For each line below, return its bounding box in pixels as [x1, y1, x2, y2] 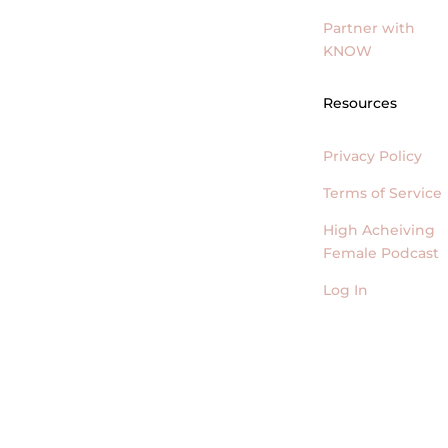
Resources [323, 94, 398, 113]
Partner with [323, 18, 416, 37]
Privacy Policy [323, 147, 423, 166]
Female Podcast [323, 244, 440, 263]
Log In [323, 281, 369, 300]
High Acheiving [323, 221, 436, 240]
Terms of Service [323, 184, 443, 203]
